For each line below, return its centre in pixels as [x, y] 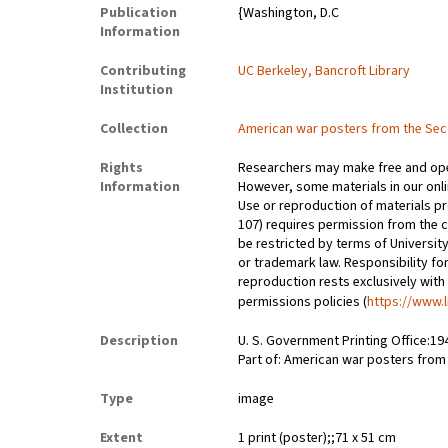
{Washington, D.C [289, 13]
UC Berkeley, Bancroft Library [324, 71]
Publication [138, 13]
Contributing [143, 71]
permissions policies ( [303, 302]
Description [139, 341]
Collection [134, 129]
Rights [121, 168]
